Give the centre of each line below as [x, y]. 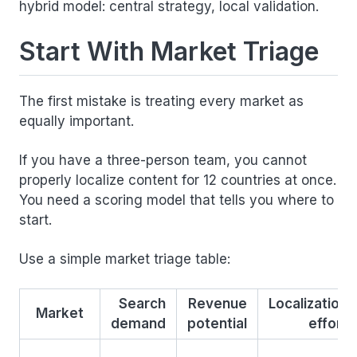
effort [328, 324]
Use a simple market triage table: [125, 259]
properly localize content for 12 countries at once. [178, 180]
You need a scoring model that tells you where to [177, 200]
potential [217, 324]
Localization [308, 304]
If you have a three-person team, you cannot [163, 161]
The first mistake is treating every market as [161, 102]
